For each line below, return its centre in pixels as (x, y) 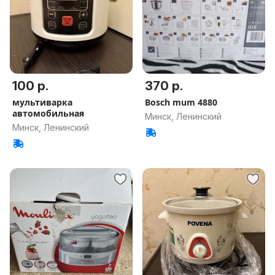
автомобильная (48, 113)
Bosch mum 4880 (181, 102)
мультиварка (42, 102)
